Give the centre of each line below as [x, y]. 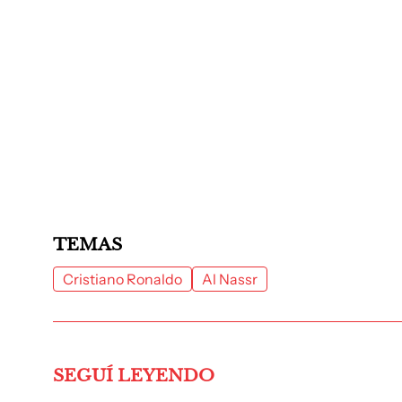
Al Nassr [230, 279]
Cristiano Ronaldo [122, 279]
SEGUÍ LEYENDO [134, 376]
